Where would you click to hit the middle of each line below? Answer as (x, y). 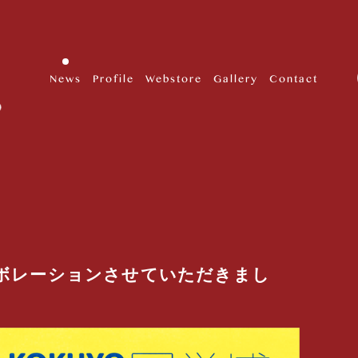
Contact (293, 78)
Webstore (173, 78)
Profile (113, 78)
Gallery (235, 78)
